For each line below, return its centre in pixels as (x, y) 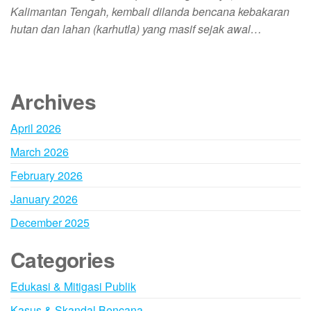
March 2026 (40, 152)
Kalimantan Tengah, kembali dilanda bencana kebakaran (150, 11)
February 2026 (47, 175)
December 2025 (50, 222)
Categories (62, 259)
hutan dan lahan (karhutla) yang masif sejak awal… (136, 29)
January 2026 (44, 199)
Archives (53, 101)
